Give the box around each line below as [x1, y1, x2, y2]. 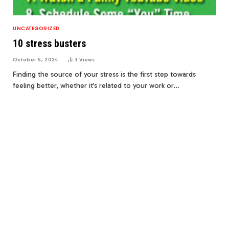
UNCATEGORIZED [13, 25, 60, 32]
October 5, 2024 [13, 56, 58, 63]
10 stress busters [13, 37, 86, 50]
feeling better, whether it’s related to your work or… [13, 81, 179, 90]
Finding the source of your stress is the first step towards [13, 70, 196, 79]
